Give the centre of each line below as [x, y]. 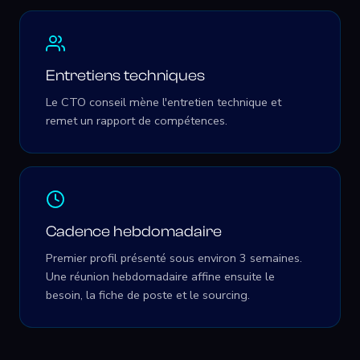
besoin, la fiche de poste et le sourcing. [148, 295]
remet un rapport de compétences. [137, 121]
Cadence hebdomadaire [134, 231]
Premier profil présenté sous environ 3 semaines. [174, 258]
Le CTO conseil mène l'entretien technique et [164, 102]
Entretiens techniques [125, 76]
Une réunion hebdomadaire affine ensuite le [160, 276]
